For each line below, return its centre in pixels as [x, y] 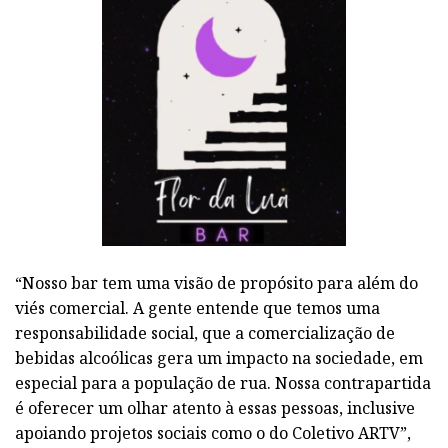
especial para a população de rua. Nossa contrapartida [223, 382]
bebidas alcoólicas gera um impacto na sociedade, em [219, 357]
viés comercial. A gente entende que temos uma [197, 307]
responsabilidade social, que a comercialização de [205, 332]
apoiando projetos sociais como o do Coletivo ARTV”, [213, 432]
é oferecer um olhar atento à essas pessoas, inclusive [215, 407]
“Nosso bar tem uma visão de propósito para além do [216, 282]
